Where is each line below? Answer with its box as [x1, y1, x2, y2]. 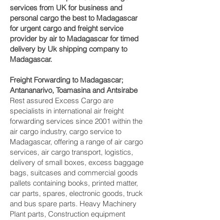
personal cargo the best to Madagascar [10, 13, 137, 23]
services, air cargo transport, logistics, [10, 147, 133, 157]
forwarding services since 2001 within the [10, 116, 142, 126]
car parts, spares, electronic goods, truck [10, 189, 143, 198]
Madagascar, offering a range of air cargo [10, 137, 143, 146]
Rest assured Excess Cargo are [10, 96, 113, 105]
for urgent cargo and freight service [10, 24, 123, 33]
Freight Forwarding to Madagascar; [10, 75, 123, 84]
